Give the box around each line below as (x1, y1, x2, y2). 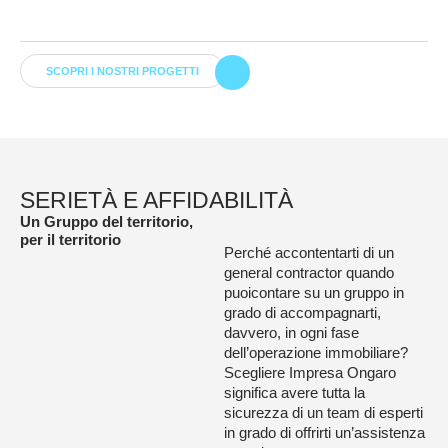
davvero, (224, 324, 285, 341)
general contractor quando (224, 264, 394, 281)
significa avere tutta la (224, 384, 365, 401)
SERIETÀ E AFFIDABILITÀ (20, 187, 293, 213)
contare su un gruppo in (251, 284, 404, 301)
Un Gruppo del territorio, (20, 213, 193, 230)
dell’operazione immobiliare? (224, 344, 408, 361)
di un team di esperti (292, 404, 423, 421)
